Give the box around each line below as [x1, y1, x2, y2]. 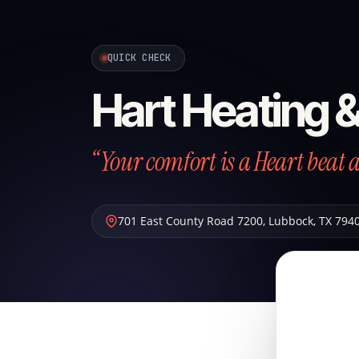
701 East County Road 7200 [118, 213, 263, 228]
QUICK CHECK [107, 51, 171, 64]
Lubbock [268, 213, 313, 228]
